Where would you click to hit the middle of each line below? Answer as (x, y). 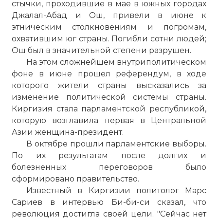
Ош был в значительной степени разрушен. (101, 50)
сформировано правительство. (75, 179)
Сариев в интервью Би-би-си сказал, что (109, 202)
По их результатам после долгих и (109, 155)
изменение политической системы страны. (109, 97)
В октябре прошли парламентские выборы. (116, 144)
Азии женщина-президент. (68, 132)
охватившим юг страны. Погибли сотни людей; (109, 39)
